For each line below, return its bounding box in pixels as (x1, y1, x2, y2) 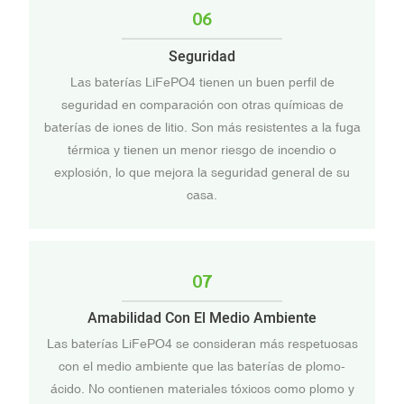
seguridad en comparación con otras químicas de (60, 97, 344, 113)
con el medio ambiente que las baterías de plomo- (59, 359, 345, 374)
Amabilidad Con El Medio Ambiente (87, 307, 317, 329)
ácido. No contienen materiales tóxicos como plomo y (50, 381, 354, 397)
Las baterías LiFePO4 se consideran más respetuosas (46, 336, 358, 352)
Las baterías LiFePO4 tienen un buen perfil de (69, 75, 335, 90)
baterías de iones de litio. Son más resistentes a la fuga (43, 120, 361, 135)
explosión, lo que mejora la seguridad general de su (54, 165, 350, 180)
